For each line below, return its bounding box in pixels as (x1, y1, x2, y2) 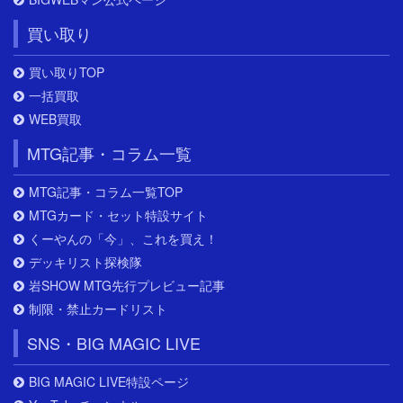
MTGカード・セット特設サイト (29, 206, 208, 225)
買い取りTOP (29, 63, 104, 82)
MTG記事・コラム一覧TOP (29, 183, 183, 201)
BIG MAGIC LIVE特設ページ (29, 372, 189, 391)
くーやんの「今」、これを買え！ (29, 229, 218, 248)
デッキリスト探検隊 (29, 253, 142, 272)
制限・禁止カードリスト (29, 300, 167, 318)
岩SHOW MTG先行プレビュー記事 (29, 276, 225, 295)
